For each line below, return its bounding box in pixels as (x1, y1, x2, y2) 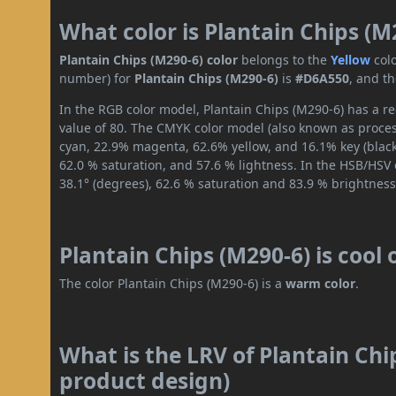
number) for (59, 70, 135, 88)
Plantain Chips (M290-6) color (59, 51, 239, 69)
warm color (286, 275, 356, 293)
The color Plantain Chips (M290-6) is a (59, 275, 286, 293)
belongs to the (238, 51, 331, 69)
